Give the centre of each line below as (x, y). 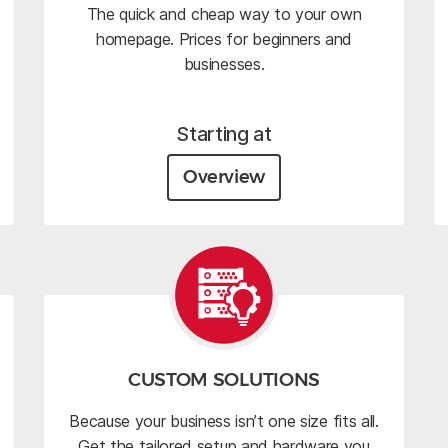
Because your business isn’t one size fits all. (224, 421)
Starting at (224, 133)
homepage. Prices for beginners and (224, 38)
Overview (224, 176)
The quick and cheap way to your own (224, 13)
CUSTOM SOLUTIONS (224, 379)
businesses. (224, 63)
